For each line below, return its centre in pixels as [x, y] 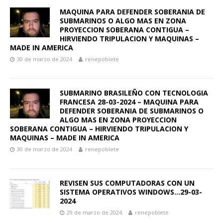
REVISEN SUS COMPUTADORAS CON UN [127, 183]
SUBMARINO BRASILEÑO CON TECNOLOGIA [134, 93]
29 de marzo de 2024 [94, 213]
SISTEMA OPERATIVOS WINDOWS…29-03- [131, 192]
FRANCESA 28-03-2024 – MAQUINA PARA [129, 102]
